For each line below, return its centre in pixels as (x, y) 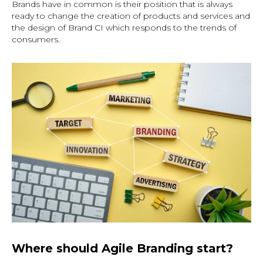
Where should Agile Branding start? (122, 248)
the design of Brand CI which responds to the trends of (124, 28)
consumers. (36, 39)
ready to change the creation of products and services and (131, 16)
